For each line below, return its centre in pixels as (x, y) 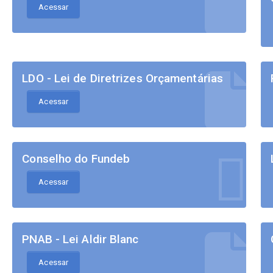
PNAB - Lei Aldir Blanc (80, 239)
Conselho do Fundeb (76, 159)
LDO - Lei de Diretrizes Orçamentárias (123, 79)
